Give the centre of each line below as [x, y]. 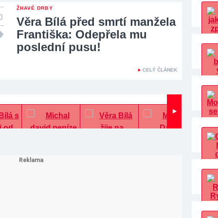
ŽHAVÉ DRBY [35, 8]
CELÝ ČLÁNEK [160, 70]
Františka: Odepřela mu [82, 34]
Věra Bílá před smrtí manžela [96, 22]
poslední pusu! [59, 47]
